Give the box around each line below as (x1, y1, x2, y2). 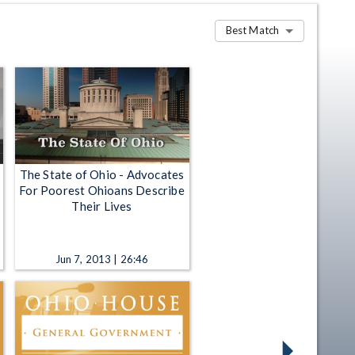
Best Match (225, 24, 279, 37)
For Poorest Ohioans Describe (19, 182, 185, 197)
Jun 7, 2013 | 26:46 (55, 252, 149, 265)
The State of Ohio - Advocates (19, 166, 185, 181)
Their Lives (71, 198, 132, 213)
